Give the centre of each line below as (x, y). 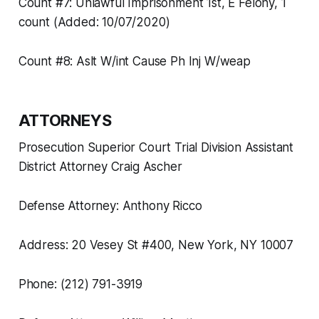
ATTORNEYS (65, 121)
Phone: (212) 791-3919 (80, 284)
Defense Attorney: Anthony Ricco (110, 206)
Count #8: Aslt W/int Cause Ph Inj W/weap (134, 62)
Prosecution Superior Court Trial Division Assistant (156, 148)
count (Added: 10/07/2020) (94, 22)
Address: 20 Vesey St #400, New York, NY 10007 (156, 245)
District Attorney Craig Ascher (100, 167)
